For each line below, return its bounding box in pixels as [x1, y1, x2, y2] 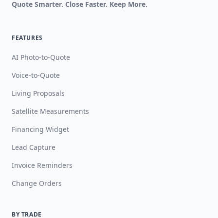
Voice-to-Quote [12, 70, 60, 80]
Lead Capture [12, 142, 55, 152]
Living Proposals [12, 88, 65, 98]
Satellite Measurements [12, 106, 89, 116]
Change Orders [12, 178, 62, 188]
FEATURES [12, 33, 43, 42]
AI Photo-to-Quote [12, 52, 70, 62]
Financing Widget [12, 124, 69, 134]
